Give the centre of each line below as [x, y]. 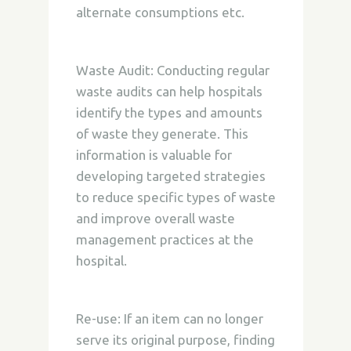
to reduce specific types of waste [175, 197]
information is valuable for [154, 155]
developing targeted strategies [170, 176]
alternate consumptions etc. [160, 12]
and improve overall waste [155, 218]
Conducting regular [211, 70]
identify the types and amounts [169, 112]
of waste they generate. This [162, 134]
